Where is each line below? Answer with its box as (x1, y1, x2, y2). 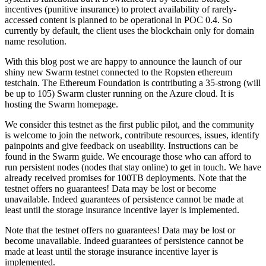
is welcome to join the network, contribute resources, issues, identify (5, 129, 259, 140)
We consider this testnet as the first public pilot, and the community (5, 119, 254, 129)
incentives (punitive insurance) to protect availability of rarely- (5, 4, 236, 14)
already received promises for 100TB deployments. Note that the (5, 172, 246, 183)
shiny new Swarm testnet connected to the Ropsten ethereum (5, 66, 232, 77)
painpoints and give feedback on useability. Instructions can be (5, 140, 238, 151)
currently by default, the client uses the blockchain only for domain (5, 25, 254, 36)
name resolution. (5, 36, 66, 46)
